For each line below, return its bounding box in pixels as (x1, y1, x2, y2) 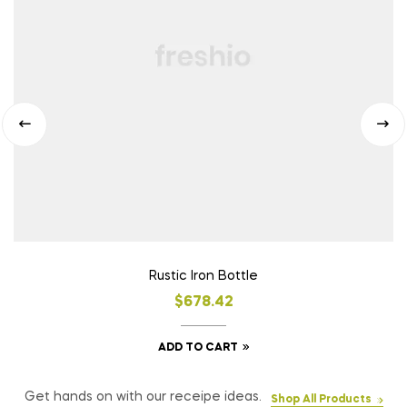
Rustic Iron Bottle (149, 269, 258, 283)
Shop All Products (270, 393, 372, 405)
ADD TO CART (157, 342, 238, 353)
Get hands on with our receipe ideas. (24, 390, 262, 403)
